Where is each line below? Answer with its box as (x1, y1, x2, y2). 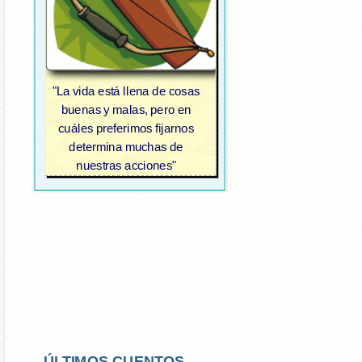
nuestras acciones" (76, 158, 176, 173)
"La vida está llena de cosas (52, 85, 200, 99)
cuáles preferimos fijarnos (58, 122, 195, 137)
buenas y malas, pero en (61, 103, 192, 118)
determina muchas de (69, 141, 183, 154)
